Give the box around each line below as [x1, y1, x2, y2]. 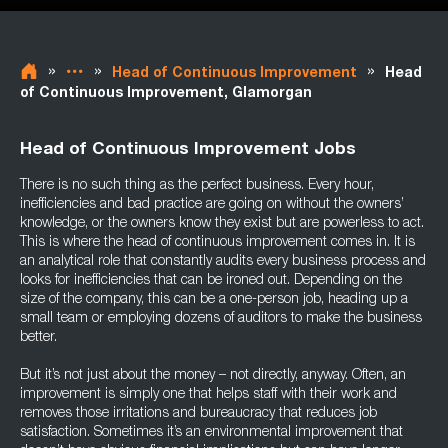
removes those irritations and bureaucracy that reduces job [20, 407, 377, 421]
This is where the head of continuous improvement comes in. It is [20, 236, 415, 250]
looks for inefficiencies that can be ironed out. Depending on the [20, 274, 402, 288]
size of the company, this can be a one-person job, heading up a [20, 293, 408, 307]
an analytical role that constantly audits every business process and [20, 255, 426, 269]
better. [20, 331, 57, 345]
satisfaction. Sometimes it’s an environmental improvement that [20, 426, 403, 440]
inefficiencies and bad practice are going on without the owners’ [20, 198, 404, 212]
